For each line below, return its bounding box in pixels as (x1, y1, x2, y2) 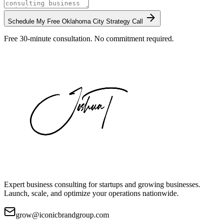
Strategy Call (104, 18, 145, 26)
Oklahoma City (62, 18, 104, 26)
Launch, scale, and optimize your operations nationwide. (4, 189, 179, 198)
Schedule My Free (8, 18, 62, 26)
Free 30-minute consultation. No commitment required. (4, 34, 174, 43)
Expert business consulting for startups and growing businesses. (4, 180, 200, 189)
